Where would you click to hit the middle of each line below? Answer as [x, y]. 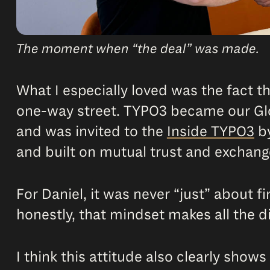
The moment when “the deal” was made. [137, 49]
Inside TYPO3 [210, 132]
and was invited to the [91, 132]
